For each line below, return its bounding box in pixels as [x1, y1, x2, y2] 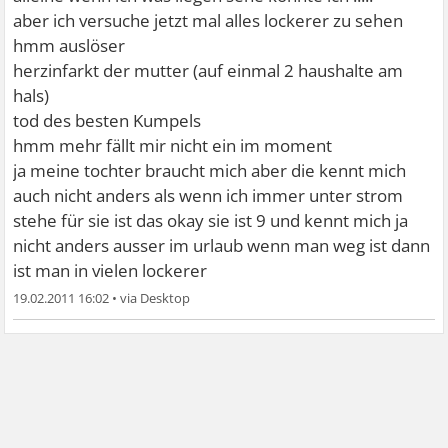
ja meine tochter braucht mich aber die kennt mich [13, 158, 407, 182]
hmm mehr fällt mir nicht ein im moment [13, 133, 333, 157]
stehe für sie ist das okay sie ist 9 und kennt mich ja [13, 208, 409, 232]
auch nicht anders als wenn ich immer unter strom [13, 183, 404, 207]
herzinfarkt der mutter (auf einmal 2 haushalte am [13, 58, 404, 82]
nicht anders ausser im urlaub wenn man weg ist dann [13, 233, 431, 257]
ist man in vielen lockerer [13, 258, 208, 282]
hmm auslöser [13, 33, 126, 57]
